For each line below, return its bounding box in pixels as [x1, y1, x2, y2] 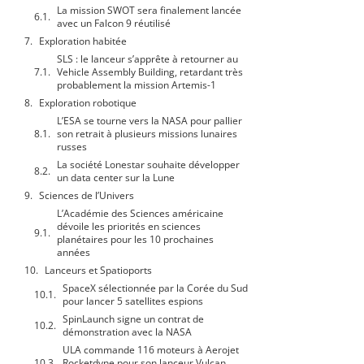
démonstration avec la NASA [63, 325, 192, 340]
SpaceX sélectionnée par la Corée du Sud [63, 281, 248, 296]
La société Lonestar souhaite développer [57, 158, 240, 172]
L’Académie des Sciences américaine [57, 206, 223, 221]
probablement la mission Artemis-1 [57, 78, 216, 93]
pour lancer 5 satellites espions [63, 294, 203, 309]
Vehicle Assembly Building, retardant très [57, 65, 243, 80]
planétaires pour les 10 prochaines [57, 232, 214, 247]
